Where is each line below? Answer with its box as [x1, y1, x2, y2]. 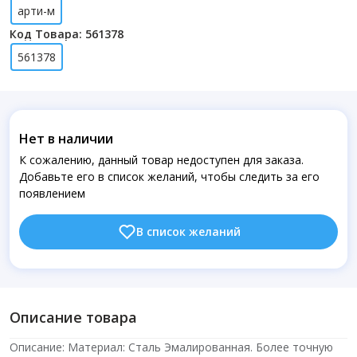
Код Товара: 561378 [10, 26, 124, 41]
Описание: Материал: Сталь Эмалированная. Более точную [10, 339, 333, 355]
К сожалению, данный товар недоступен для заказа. [19, 152, 304, 167]
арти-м [18, 3, 55, 18]
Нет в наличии [19, 130, 113, 147]
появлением [19, 186, 85, 201]
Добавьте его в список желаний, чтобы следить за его [19, 169, 320, 184]
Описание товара [10, 308, 137, 327]
